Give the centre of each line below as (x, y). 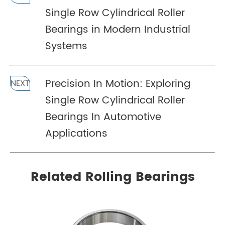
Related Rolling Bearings (113, 177)
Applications (76, 134)
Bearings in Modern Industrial (118, 30)
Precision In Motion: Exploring (118, 84)
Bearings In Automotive (103, 117)
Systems (66, 46)
